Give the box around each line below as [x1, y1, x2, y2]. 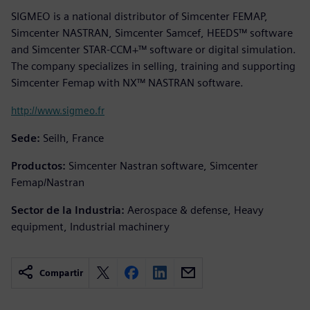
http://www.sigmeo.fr [11, 104, 104, 116]
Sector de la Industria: [11, 203, 125, 217]
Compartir [39, 267, 83, 278]
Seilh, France [43, 131, 104, 145]
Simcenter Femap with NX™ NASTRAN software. [11, 75, 244, 89]
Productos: [11, 158, 66, 172]
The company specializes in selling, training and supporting [11, 59, 295, 73]
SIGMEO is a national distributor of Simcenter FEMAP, [11, 9, 268, 23]
